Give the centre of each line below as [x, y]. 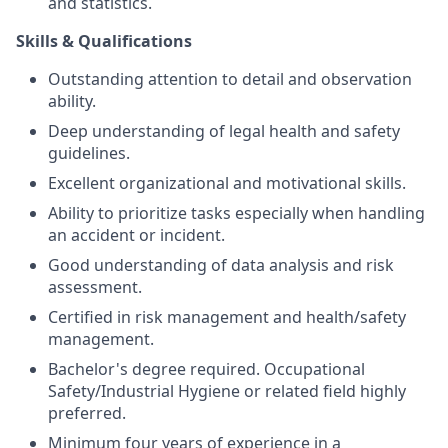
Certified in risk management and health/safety [227, 317]
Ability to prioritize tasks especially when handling [236, 213]
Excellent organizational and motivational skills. [227, 183]
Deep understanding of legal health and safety [224, 131]
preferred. [87, 413]
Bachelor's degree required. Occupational [206, 369]
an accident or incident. [136, 235]
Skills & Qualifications [104, 41]
